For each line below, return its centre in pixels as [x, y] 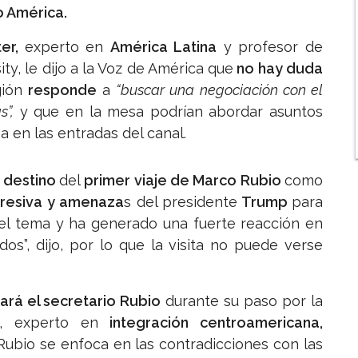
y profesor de [270, 47]
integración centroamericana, [211, 323]
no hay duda [278, 69]
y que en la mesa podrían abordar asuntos [169, 112]
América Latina [163, 47]
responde [62, 90]
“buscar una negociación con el [219, 90]
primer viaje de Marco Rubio [185, 181]
